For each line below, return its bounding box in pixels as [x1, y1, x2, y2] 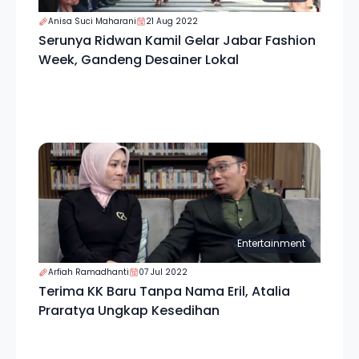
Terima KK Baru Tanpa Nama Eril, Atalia [38, 282, 290, 301]
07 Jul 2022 [139, 266, 188, 278]
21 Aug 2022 [146, 15, 198, 27]
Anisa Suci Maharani [48, 15, 136, 27]
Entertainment [236, 236, 305, 250]
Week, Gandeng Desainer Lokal [38, 50, 239, 69]
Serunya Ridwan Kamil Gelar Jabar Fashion [38, 31, 316, 50]
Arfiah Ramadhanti [48, 266, 129, 278]
